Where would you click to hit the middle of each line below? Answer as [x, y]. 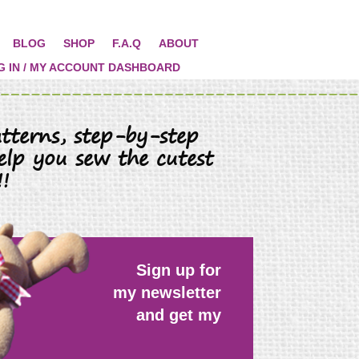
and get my [178, 315]
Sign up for [178, 270]
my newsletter [167, 292]
